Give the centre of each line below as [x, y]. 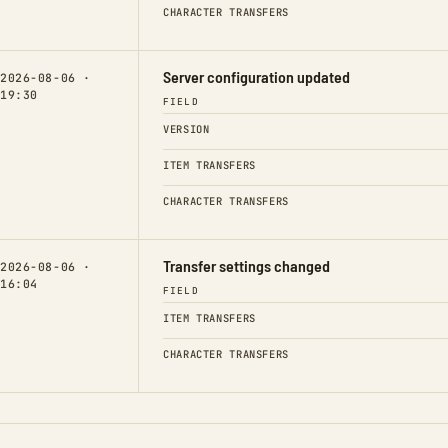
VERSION [186, 128]
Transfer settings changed [246, 265]
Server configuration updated [256, 76]
